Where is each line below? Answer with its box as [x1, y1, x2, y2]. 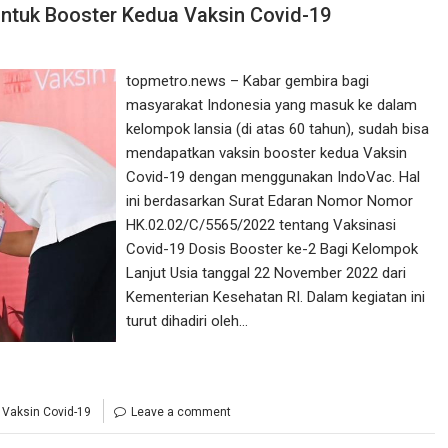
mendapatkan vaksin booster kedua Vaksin [126, 144, 408, 162]
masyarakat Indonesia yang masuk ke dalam [126, 96, 418, 114]
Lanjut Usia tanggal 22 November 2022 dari [126, 264, 407, 282]
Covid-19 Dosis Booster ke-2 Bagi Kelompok [126, 240, 419, 258]
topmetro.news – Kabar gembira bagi [126, 72, 370, 90]
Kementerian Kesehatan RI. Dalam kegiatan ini [126, 288, 426, 306]
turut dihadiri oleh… [126, 312, 249, 330]
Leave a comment [131, 405, 231, 419]
